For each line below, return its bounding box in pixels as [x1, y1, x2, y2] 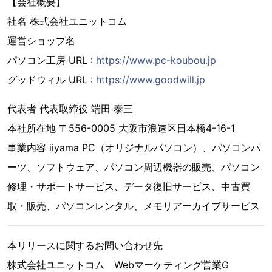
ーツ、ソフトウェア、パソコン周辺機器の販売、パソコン [7, 160, 260, 173]
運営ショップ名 [7, 34, 75, 47]
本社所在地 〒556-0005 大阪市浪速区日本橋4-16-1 [7, 121, 235, 134]
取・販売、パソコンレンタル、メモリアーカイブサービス [7, 199, 260, 212]
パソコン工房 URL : [7, 53, 96, 66]
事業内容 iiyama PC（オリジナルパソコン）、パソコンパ [7, 141, 260, 154]
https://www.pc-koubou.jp [96, 53, 216, 66]
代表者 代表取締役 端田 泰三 [7, 102, 133, 115]
